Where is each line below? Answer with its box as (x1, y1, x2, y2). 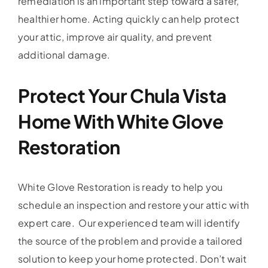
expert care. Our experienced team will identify (18, 216, 240, 229)
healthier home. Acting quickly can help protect (18, 13, 240, 26)
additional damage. (18, 48, 111, 62)
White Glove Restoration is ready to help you (18, 180, 223, 193)
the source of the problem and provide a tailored (18, 234, 243, 247)
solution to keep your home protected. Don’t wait (18, 252, 247, 265)
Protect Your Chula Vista (18, 83, 227, 107)
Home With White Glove (18, 109, 224, 133)
